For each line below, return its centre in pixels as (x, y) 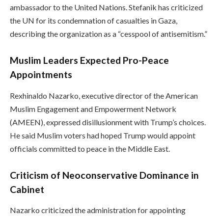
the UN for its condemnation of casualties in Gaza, (94, 20)
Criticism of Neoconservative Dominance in (104, 175)
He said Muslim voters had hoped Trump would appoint (103, 135)
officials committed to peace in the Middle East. (90, 148)
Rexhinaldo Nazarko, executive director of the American (104, 95)
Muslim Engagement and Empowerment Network (93, 109)
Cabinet (27, 189)
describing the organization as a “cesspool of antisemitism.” (109, 33)
